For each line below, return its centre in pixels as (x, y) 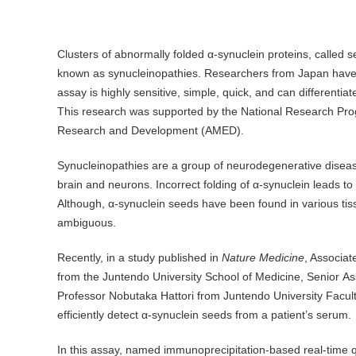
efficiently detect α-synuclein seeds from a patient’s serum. (204, 315)
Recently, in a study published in (139, 258)
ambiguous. (88, 223)
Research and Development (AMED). (151, 131)
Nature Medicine (263, 258)
